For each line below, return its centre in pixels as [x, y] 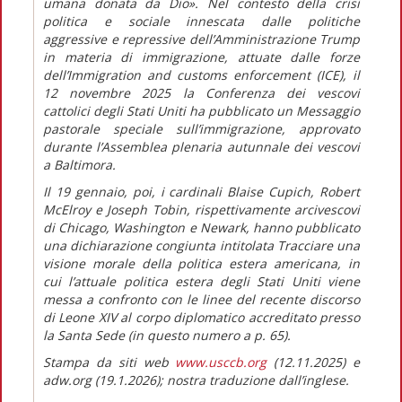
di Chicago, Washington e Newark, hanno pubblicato [201, 227]
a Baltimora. [79, 164]
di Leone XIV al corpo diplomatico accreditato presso [201, 317]
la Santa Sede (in [95, 335]
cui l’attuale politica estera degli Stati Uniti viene [201, 281]
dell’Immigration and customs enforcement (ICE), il [201, 74]
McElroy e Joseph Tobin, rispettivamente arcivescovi [201, 209]
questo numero [193, 335]
